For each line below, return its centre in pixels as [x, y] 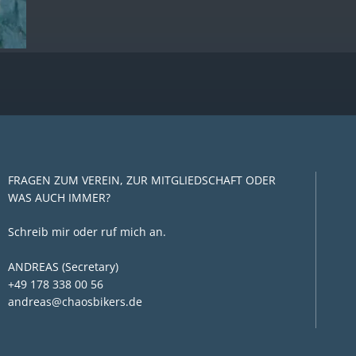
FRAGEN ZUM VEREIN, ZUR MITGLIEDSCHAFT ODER [141, 180]
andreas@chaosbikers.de [75, 301]
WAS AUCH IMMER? [59, 197]
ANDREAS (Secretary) [63, 266]
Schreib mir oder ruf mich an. [87, 232]
